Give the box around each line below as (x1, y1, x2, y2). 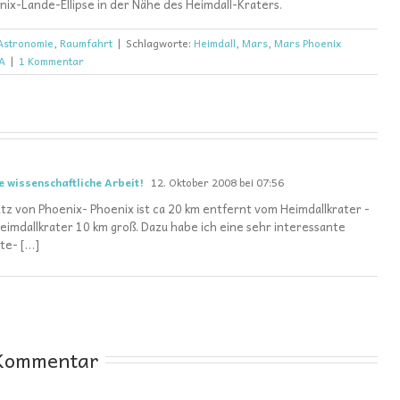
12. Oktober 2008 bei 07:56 (148, 173, 284, 191)
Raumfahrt (60, 34, 112, 52)
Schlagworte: (126, 34, 194, 52)
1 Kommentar (19, 52, 84, 70)
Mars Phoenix (274, 34, 341, 52)
